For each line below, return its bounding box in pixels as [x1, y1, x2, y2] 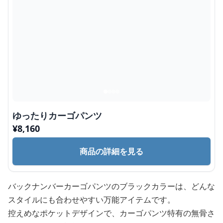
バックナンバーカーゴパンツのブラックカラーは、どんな [8, 181, 215, 192]
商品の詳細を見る [80, 146, 143, 157]
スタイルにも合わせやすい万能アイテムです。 [8, 194, 175, 205]
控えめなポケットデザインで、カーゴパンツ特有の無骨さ [8, 208, 215, 219]
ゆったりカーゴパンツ [12, 110, 102, 121]
